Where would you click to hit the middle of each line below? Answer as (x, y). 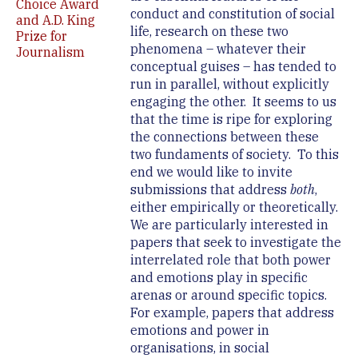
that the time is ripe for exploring (231, 119)
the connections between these (224, 137)
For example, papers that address (232, 313)
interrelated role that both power (230, 260)
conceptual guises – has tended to (233, 67)
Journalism (50, 52)
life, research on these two (209, 32)
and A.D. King (56, 20)
